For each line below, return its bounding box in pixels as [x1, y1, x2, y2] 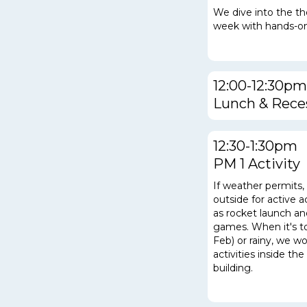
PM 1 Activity [213, 155, 300, 172]
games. [213, 220, 251, 233]
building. [213, 261, 253, 274]
